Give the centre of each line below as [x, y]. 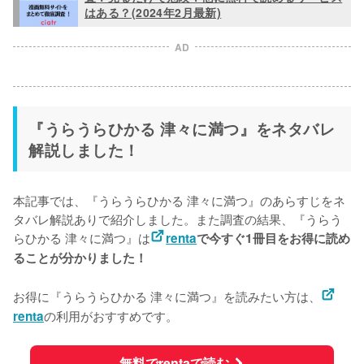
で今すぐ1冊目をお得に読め [274, 238]
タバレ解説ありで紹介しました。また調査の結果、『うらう [178, 218]
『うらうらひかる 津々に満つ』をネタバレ [182, 128]
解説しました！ [84, 149]
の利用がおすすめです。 [111, 315]
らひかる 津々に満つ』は [82, 237]
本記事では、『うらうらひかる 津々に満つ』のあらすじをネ [179, 199]
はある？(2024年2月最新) [153, 13]
